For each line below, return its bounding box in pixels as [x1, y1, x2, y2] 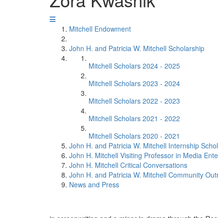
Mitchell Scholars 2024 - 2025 [89, 61, 180, 71]
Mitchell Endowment [69, 24, 131, 34]
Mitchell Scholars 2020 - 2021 [89, 131, 180, 141]
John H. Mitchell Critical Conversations [69, 160, 187, 170]
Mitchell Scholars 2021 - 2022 [89, 113, 180, 123]
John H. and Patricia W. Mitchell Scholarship [69, 43, 204, 53]
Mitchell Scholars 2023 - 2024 [89, 78, 180, 88]
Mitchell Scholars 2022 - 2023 [89, 96, 180, 106]
